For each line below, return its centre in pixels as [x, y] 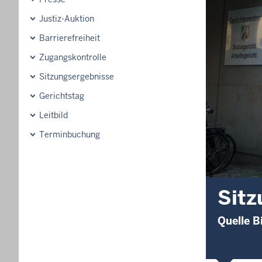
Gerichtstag [62, 96]
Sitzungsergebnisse [77, 77]
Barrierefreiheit [70, 38]
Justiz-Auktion [67, 19]
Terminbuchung [70, 135]
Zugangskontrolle [73, 57]
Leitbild [54, 115]
